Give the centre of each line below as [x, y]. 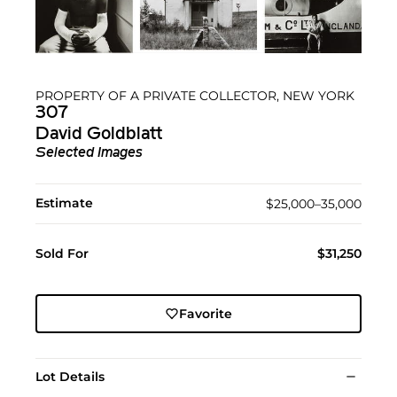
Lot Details [70, 377]
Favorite [205, 314]
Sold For [62, 254]
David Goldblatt [99, 135]
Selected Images [89, 154]
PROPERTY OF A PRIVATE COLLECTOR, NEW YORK [195, 96]
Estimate [64, 203]
